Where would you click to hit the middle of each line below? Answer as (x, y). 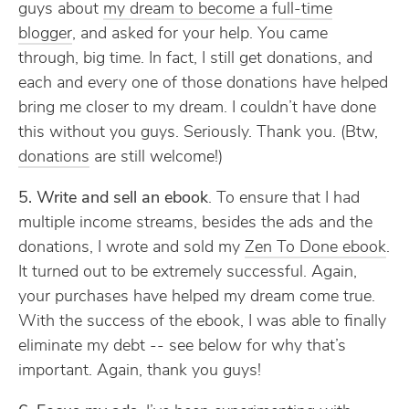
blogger (45, 34)
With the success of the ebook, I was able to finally (202, 322)
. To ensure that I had (284, 199)
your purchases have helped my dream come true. (197, 297)
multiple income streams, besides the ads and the (195, 223)
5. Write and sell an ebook (113, 199)
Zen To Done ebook (315, 248)
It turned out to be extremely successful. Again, (188, 273)
